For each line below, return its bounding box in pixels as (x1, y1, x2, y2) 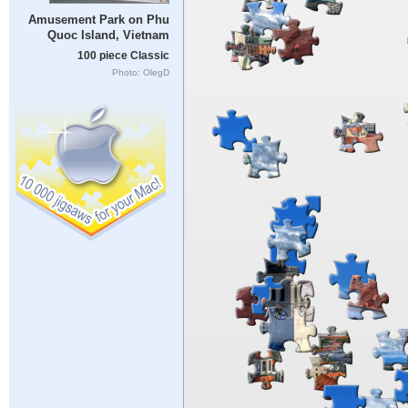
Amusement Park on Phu (27, 13, 169, 27)
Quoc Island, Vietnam (46, 28, 169, 43)
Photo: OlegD (111, 66, 169, 77)
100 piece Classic (76, 49, 169, 61)
